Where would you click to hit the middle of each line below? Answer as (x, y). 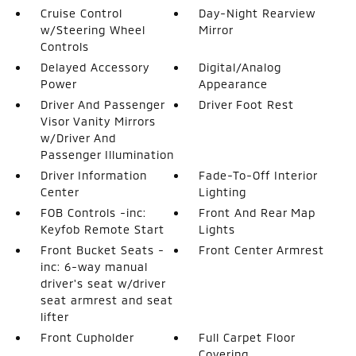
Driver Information (93, 175)
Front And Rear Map (257, 212)
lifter (54, 316)
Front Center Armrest (262, 250)
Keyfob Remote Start (102, 229)
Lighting (223, 192)
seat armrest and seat (106, 300)
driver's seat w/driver (103, 283)
